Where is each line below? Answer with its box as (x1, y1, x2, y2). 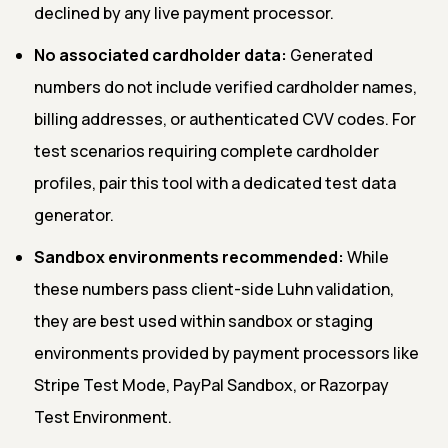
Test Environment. (34, 405, 172, 428)
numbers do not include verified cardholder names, (34, 75, 417, 98)
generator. (34, 203, 114, 226)
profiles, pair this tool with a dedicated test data (34, 171, 396, 194)
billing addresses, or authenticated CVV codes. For (34, 107, 416, 130)
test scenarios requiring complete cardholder (34, 139, 379, 162)
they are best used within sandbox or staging (34, 309, 373, 332)
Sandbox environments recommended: (34, 245, 344, 268)
